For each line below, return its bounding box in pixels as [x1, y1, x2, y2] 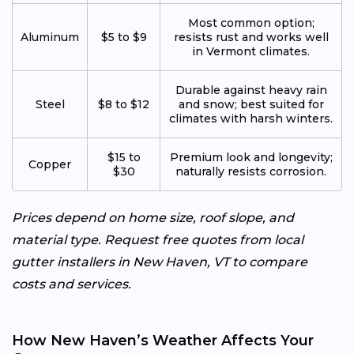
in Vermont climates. [192, 43, 310, 58]
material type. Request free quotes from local [12, 232, 303, 247]
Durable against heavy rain [175, 82, 327, 97]
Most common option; [187, 15, 314, 30]
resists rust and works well [173, 29, 329, 44]
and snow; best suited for [178, 96, 324, 111]
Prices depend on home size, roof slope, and [12, 209, 294, 225]
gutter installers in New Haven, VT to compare [12, 254, 307, 269]
